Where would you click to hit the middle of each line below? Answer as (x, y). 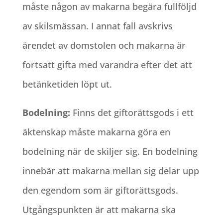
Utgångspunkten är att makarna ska (99, 209)
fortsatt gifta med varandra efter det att (107, 64)
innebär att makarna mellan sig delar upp (111, 170)
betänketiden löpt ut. (67, 84)
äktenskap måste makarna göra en (96, 132)
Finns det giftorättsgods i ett (133, 112)
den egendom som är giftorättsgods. (100, 190)
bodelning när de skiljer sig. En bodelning (110, 151)
